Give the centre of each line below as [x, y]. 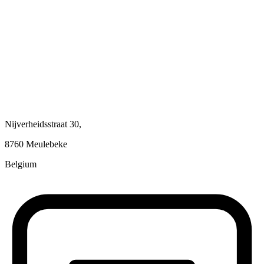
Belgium [21, 164]
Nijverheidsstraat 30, [43, 124]
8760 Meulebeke [36, 144]
